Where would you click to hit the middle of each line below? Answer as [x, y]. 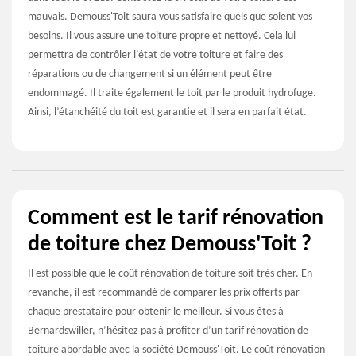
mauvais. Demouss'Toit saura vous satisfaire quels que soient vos [170, 17]
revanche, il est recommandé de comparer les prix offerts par [164, 293]
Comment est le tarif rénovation [176, 219]
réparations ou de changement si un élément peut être [150, 75]
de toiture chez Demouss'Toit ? [170, 245]
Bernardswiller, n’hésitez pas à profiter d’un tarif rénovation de [168, 331]
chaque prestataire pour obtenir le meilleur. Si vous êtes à [156, 312]
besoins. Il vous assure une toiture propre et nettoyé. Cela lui [162, 37]
